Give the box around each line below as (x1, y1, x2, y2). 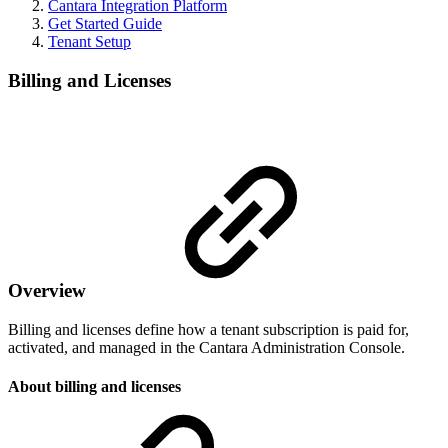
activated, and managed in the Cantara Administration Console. (8, 338, 405, 356)
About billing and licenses (8, 378, 181, 396)
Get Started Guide (48, 15, 162, 32)
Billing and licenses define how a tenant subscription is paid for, (8, 320, 409, 338)
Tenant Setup (48, 33, 131, 50)
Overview (8, 280, 91, 302)
